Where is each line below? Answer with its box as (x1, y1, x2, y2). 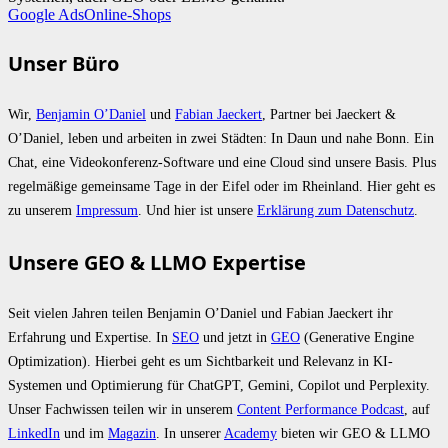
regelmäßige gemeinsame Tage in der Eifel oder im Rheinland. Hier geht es (8, 178, 435, 195)
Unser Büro (8, 50, 119, 78)
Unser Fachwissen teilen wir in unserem (8, 401, 237, 418)
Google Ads (8, 5, 84, 23)
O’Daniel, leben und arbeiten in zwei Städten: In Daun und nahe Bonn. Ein (8, 130, 434, 147)
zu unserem (8, 202, 76, 219)
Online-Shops (84, 5, 171, 23)
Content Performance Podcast (237, 401, 404, 418)
